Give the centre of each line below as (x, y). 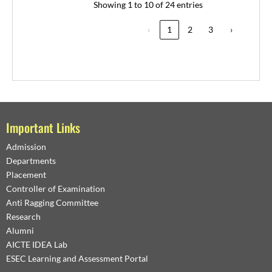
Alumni (20, 230)
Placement (26, 174)
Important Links (43, 127)
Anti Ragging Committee (52, 202)
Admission (26, 146)
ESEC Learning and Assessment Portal (77, 258)
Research (23, 216)
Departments (31, 160)
